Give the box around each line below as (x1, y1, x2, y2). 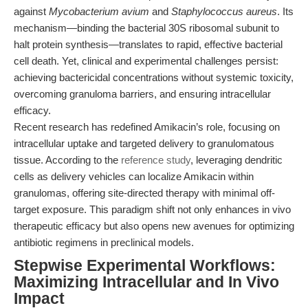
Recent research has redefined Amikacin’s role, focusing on (14, 121, 280, 133)
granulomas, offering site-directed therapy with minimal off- (14, 187, 275, 199)
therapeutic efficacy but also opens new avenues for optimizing (14, 220, 294, 232)
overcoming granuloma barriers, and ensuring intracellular (14, 88, 271, 100)
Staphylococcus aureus (171, 5, 277, 17)
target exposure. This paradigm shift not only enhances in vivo (14, 203, 291, 215)
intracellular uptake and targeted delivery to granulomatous (14, 137, 274, 149)
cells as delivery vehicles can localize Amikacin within (14, 170, 254, 182)
